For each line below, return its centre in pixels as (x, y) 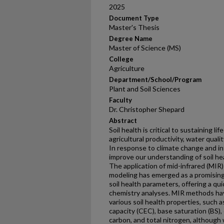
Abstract (123, 120)
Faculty (120, 100)
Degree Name (131, 38)
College (121, 59)
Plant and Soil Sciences (145, 89)
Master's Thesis (134, 27)
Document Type (134, 18)
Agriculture (127, 68)
